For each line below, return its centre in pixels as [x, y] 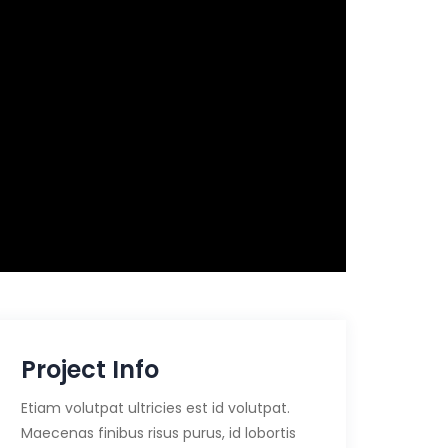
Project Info [90, 369]
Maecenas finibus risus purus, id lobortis [158, 433]
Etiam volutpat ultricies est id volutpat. [155, 408]
